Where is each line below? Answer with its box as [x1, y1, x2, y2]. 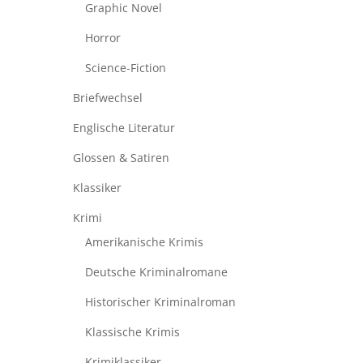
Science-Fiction [84, 60, 166, 76]
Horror [84, 30, 121, 46]
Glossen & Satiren [72, 150, 169, 166]
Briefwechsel [72, 90, 143, 106]
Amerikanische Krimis [84, 234, 203, 250]
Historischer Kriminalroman [84, 294, 236, 310]
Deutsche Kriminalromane [84, 264, 228, 280]
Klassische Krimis [84, 324, 180, 340]
